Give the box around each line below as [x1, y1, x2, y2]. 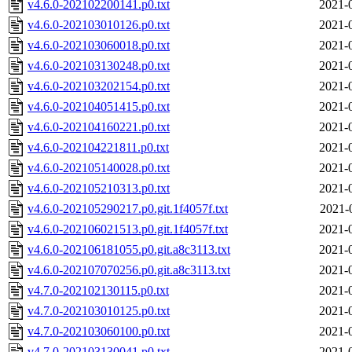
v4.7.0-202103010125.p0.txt [27, 304, 170, 318]
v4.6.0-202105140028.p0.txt [27, 161, 170, 175]
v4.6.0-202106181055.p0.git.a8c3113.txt [27, 243, 230, 257]
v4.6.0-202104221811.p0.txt [27, 141, 169, 155]
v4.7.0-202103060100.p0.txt [27, 324, 170, 339]
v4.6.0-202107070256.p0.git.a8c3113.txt [27, 263, 230, 277]
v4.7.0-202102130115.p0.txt [27, 284, 169, 298]
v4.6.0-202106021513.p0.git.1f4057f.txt [27, 222, 228, 236]
